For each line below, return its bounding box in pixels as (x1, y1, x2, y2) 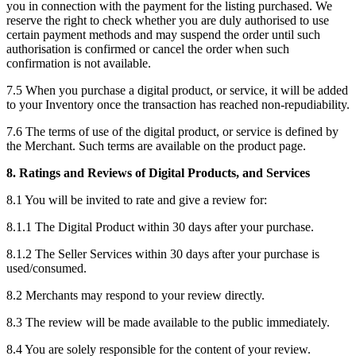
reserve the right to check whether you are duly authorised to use (6, 13, 329, 27)
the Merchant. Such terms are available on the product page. (6, 138, 306, 153)
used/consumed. (6, 261, 87, 275)
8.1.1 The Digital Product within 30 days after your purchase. (6, 219, 314, 234)
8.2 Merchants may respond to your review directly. (6, 288, 265, 302)
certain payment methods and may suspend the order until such (6, 27, 320, 41)
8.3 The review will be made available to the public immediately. (6, 315, 330, 329)
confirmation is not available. (6, 56, 151, 70)
